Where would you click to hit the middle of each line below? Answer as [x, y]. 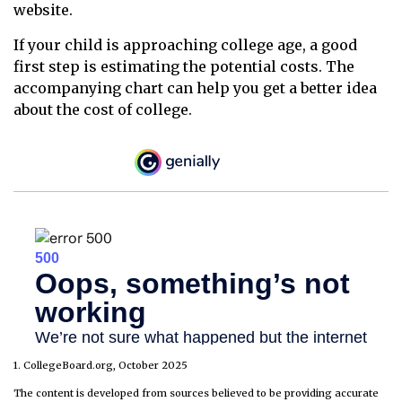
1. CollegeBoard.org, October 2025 [100, 366]
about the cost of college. [103, 110]
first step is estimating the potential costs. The [184, 67]
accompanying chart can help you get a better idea [195, 88]
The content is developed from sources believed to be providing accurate [196, 393]
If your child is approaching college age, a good [185, 45]
